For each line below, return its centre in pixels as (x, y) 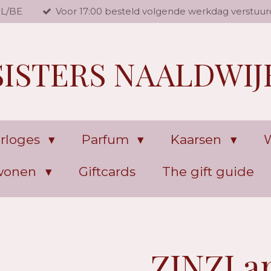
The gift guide (208, 171)
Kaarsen (198, 139)
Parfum (107, 139)
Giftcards (107, 171)
